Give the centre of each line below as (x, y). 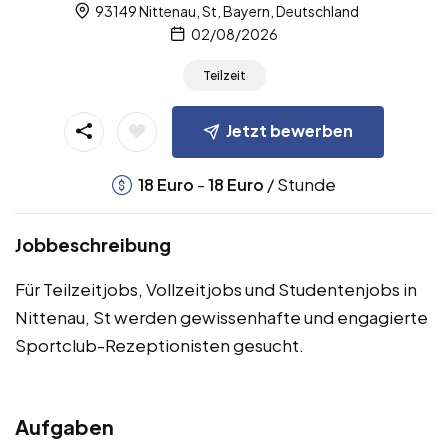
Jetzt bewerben (289, 130)
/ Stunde (300, 183)
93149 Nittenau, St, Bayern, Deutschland (226, 11)
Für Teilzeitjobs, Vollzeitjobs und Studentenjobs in (216, 288)
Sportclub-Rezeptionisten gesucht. (159, 344)
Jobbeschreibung (93, 244)
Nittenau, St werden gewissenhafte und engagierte (221, 316)
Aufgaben (64, 426)
